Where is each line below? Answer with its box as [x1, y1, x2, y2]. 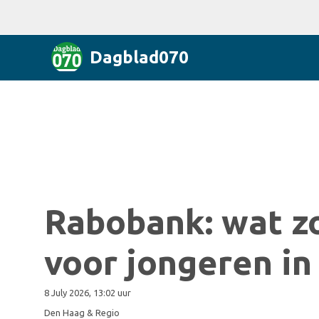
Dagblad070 [90, 48, 189, 67]
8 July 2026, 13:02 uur [44, 288, 131, 298]
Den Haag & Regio [44, 308, 120, 318]
